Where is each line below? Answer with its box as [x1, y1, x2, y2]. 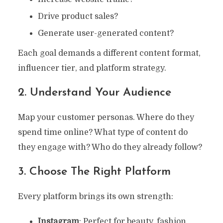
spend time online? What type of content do [17, 127, 188, 137]
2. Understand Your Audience [17, 87, 171, 99]
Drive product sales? [37, 11, 118, 21]
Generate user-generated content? [37, 28, 174, 38]
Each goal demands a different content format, [17, 48, 201, 58]
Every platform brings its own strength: [17, 192, 173, 201]
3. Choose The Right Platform [17, 166, 171, 178]
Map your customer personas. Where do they [17, 112, 194, 122]
